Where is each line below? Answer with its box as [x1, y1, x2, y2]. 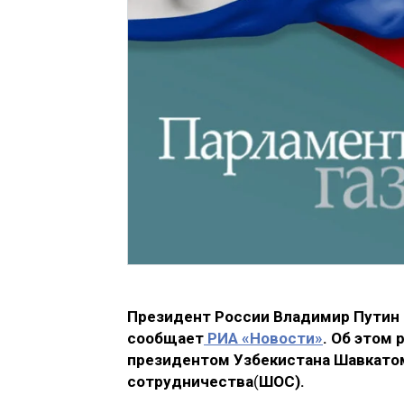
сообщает [127, 329, 204, 348]
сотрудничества [127, 372, 253, 391]
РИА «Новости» [204, 329, 323, 348]
